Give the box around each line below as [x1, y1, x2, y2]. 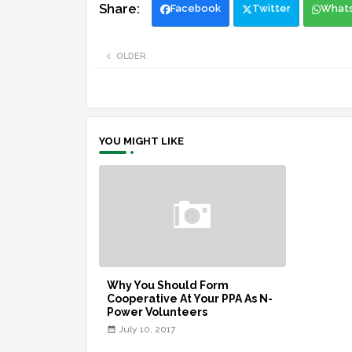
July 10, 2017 [118, 324, 175, 335]
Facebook [170, 2, 221, 15]
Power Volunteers [106, 306, 207, 319]
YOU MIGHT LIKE [98, 135, 184, 148]
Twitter [251, 2, 291, 15]
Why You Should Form [106, 279, 229, 292]
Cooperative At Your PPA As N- [106, 292, 273, 306]
